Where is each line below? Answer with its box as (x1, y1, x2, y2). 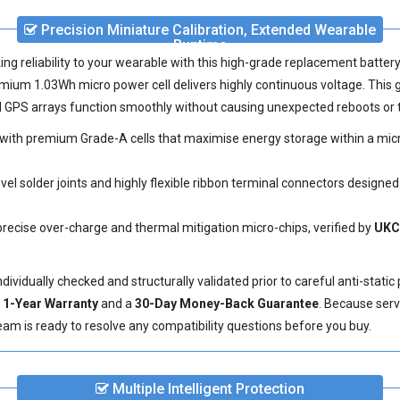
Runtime (173, 37, 227, 54)
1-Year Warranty (3, 296, 98, 311)
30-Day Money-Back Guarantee (135, 296, 319, 311)
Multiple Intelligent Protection (109, 380, 304, 397)
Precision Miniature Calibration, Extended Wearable (37, 21, 376, 38)
